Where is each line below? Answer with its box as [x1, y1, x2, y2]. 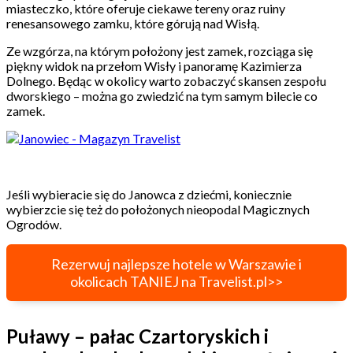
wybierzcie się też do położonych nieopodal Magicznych [6, 201, 310, 217]
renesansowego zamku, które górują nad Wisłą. [6, 15, 262, 31]
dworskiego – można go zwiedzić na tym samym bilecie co [6, 87, 318, 103]
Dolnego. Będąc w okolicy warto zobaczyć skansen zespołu [6, 72, 326, 88]
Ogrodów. [6, 216, 64, 232]
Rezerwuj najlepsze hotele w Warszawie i [51, 255, 302, 273]
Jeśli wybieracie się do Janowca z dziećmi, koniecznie [6, 186, 292, 202]
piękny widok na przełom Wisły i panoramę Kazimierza [6, 58, 302, 73]
